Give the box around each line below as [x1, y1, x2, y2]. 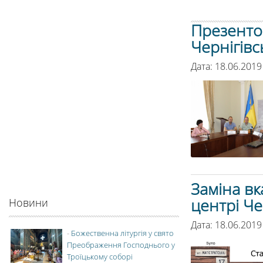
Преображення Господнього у [67, 240, 175, 250]
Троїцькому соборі [67, 251, 133, 262]
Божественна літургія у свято [71, 228, 174, 238]
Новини [9, 195, 48, 210]
